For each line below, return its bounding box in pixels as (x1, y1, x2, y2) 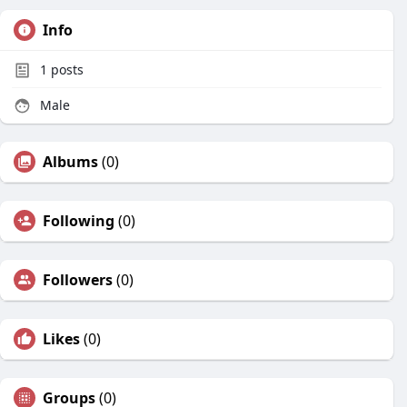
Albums (43, 152, 98, 172)
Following (43, 211, 114, 231)
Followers (43, 270, 113, 290)
